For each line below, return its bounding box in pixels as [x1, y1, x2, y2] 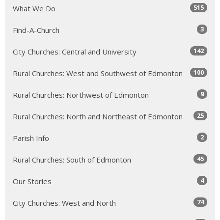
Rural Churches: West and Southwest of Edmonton [13, 68, 183, 78]
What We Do [13, 3, 55, 13]
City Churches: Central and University [13, 46, 137, 56]
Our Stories [13, 176, 52, 186]
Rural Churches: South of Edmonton [13, 154, 131, 165]
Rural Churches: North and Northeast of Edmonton [13, 111, 183, 121]
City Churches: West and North [13, 197, 116, 208]
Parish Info [13, 133, 49, 143]
